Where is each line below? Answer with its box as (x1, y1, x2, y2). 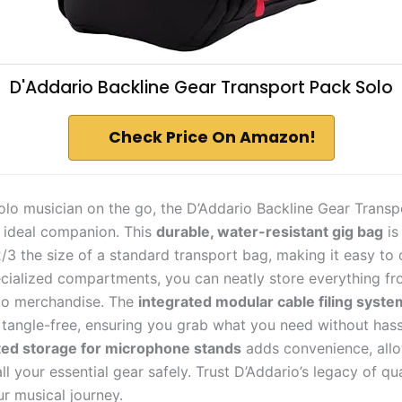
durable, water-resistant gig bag (156, 222, 383, 240)
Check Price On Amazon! (108, 126, 316, 148)
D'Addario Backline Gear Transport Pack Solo (9, 74, 393, 100)
